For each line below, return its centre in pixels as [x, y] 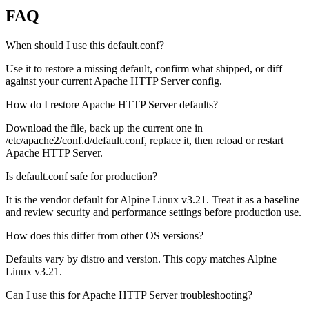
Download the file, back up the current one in [104, 128]
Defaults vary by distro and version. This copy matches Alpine [141, 259]
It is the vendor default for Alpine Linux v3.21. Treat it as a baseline [152, 200]
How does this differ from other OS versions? [104, 236]
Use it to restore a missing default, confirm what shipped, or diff [144, 69]
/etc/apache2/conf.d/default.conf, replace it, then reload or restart [144, 141]
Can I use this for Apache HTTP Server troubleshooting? [129, 295]
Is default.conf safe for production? [81, 177]
